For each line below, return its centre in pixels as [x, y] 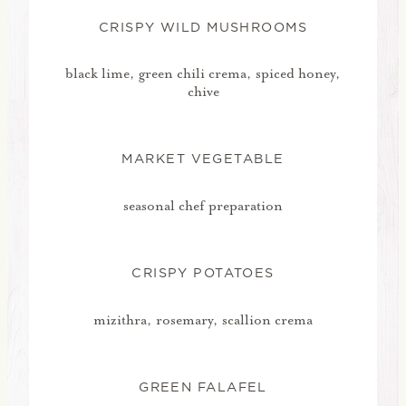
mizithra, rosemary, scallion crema [203, 320]
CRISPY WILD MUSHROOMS [203, 27]
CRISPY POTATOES [203, 273]
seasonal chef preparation [203, 206]
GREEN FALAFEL [203, 387]
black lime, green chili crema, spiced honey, [203, 74]
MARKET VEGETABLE [203, 159]
